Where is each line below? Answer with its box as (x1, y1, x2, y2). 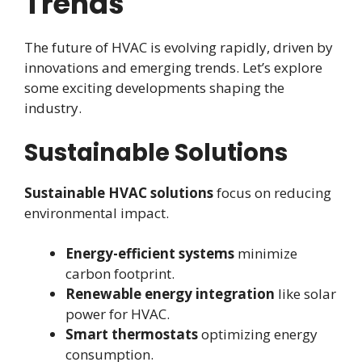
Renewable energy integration (65, 284, 275, 304)
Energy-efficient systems (65, 244, 234, 263)
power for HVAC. (65, 305, 170, 324)
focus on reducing (213, 183, 331, 202)
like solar (275, 284, 336, 304)
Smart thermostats (65, 325, 198, 344)
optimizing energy (198, 325, 318, 344)
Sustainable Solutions (24, 136, 288, 169)
